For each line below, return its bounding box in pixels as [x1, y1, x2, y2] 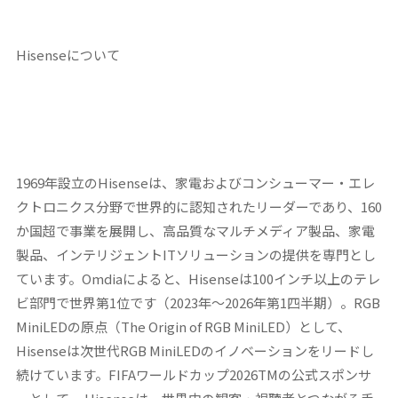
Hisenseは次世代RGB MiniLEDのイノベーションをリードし [15, 340, 374, 360]
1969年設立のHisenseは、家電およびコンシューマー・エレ [15, 172, 375, 192]
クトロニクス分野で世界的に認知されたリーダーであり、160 [15, 196, 382, 216]
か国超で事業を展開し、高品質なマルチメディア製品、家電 [15, 220, 375, 240]
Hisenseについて [15, 44, 120, 64]
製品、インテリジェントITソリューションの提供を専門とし [15, 244, 376, 264]
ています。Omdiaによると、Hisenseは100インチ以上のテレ [15, 268, 380, 288]
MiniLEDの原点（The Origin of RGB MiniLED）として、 [15, 316, 351, 336]
